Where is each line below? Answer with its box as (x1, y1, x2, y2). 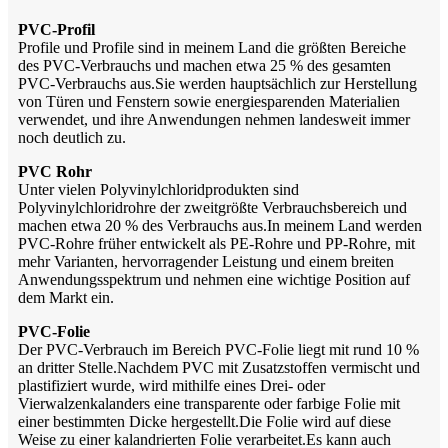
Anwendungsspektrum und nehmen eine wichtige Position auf (18, 270, 410, 288)
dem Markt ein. (18, 288, 114, 306)
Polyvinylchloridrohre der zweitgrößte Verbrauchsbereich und (18, 198, 407, 216)
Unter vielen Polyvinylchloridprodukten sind (18, 180, 299, 198)
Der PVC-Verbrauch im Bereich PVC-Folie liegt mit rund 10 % (18, 340, 419, 358)
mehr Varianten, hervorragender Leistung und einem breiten (18, 252, 394, 270)
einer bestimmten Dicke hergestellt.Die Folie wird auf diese (18, 412, 391, 430)
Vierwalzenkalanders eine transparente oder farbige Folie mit (18, 394, 400, 412)
